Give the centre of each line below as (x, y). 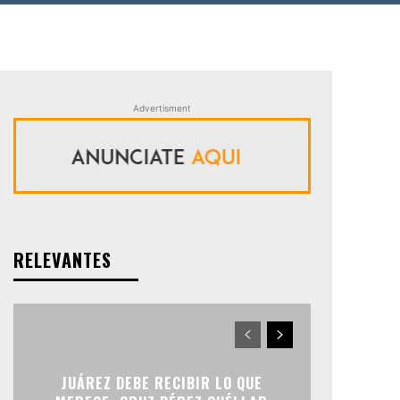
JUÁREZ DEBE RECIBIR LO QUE (162, 383)
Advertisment (162, 108)
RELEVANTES (62, 259)
